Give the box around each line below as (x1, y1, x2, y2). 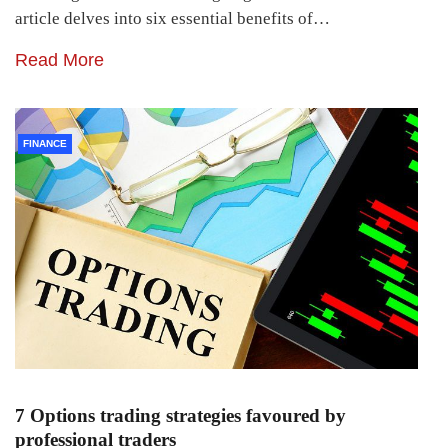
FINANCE (23, 137, 67, 149)
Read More (15, 49, 104, 70)
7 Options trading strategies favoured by (15, 404, 346, 426)
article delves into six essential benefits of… (15, 8, 330, 28)
